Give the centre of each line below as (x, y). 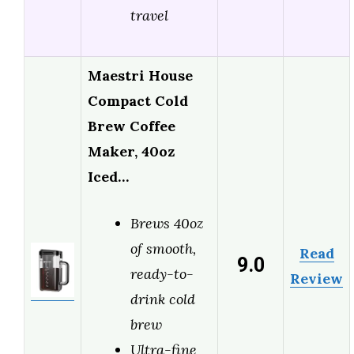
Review (316, 279)
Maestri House (140, 76)
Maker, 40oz (131, 152)
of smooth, (163, 249)
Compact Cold (138, 101)
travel (149, 16)
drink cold (163, 299)
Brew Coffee (132, 126)
